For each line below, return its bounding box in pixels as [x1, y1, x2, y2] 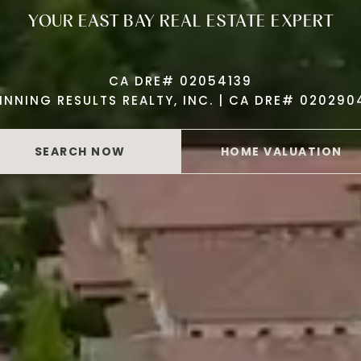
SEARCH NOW [34, 143, 126, 160]
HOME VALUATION [220, 143, 342, 160]
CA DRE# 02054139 [109, 73, 252, 90]
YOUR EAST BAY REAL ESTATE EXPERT [27, 10, 334, 31]
